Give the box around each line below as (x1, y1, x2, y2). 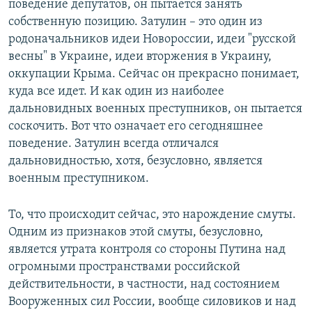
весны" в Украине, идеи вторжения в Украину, (8, 49, 272, 63)
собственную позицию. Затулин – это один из (8, 15, 263, 29)
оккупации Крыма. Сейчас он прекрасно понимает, (8, 67, 299, 81)
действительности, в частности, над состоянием (8, 277, 280, 291)
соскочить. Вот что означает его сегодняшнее (8, 119, 263, 133)
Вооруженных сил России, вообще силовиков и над (8, 295, 296, 309)
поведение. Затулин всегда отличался (8, 136, 219, 150)
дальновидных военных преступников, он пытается (8, 102, 302, 116)
